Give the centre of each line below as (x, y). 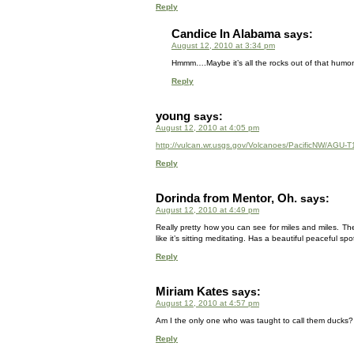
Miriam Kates (192, 291)
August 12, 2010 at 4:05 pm (207, 128)
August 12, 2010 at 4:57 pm (207, 303)
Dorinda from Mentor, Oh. (226, 198)
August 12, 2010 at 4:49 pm (207, 210)
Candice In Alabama (226, 34)
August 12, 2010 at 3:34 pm (223, 45)
